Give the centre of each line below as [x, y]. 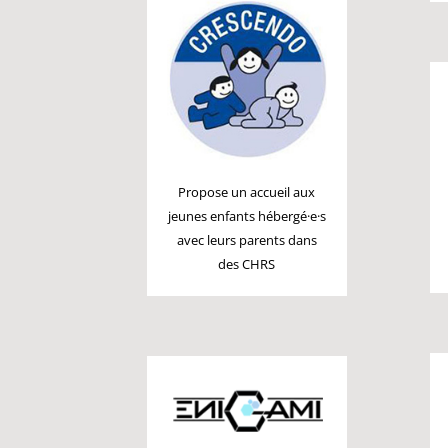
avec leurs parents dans [246, 240]
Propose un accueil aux [247, 192]
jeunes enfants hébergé [237, 216]
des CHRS [247, 264]
